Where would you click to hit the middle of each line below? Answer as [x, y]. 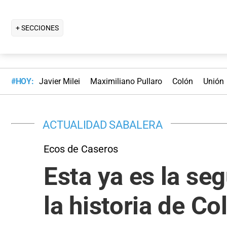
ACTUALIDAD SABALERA [103, 124]
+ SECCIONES [37, 28]
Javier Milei [59, 82]
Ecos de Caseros [81, 149]
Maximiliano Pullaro [126, 82]
